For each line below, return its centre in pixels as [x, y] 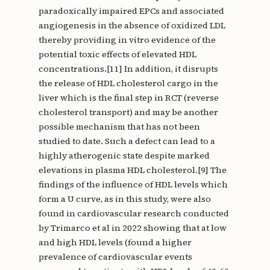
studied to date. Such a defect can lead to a [127, 141]
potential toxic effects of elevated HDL [117, 55]
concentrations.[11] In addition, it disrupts [128, 69]
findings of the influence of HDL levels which [133, 185]
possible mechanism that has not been [119, 127]
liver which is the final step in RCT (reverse [128, 98]
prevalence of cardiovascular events [115, 257]
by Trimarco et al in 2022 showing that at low [132, 228]
